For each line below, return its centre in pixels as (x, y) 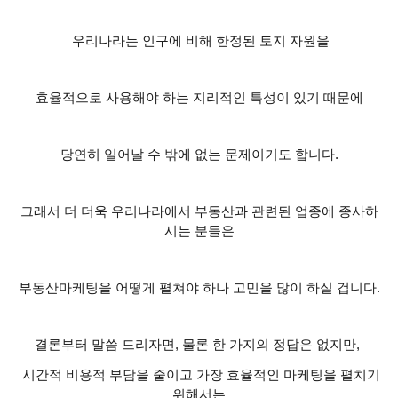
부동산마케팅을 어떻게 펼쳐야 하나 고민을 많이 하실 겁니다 (197, 288)
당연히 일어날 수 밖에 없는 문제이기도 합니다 (197, 155)
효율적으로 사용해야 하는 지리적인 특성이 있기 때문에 (199, 98)
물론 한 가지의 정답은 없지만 (269, 345)
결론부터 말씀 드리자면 (105, 345)
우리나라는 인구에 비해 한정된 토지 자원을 (199, 41)
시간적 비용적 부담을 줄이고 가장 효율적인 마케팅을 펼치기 (199, 375)
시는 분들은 (199, 231)
